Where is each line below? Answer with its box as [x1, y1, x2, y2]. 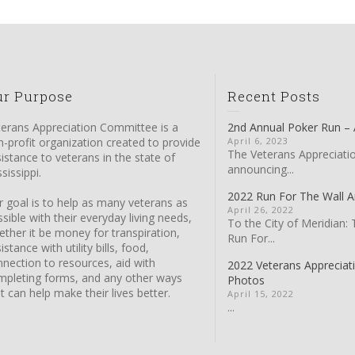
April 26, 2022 [227, 203, 295, 216]
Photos [227, 272, 265, 288]
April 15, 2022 [227, 287, 295, 300]
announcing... [227, 161, 295, 177]
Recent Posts [227, 86, 321, 105]
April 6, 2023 [227, 134, 289, 147]
